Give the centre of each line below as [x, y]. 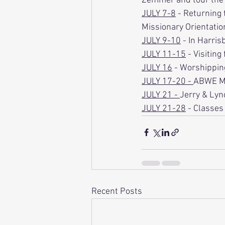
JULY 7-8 [159, 14]
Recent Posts [117, 191]
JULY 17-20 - [167, 81]
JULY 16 [157, 68]
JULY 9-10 [161, 41]
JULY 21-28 [164, 108]
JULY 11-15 [164, 54]
